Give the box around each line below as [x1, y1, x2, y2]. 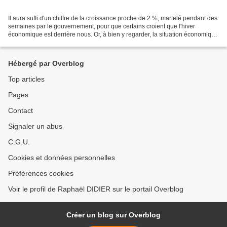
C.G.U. [8, 138, 30, 146]
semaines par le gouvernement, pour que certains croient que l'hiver [8, 23, 195, 30]
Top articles [8, 75, 45, 84]
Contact [8, 106, 33, 115]
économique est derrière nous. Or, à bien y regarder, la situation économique [8, 31, 218, 39]
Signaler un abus [8, 122, 62, 131]
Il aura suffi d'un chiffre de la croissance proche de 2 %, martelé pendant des [8, 15, 217, 22]
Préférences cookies [8, 169, 73, 178]
